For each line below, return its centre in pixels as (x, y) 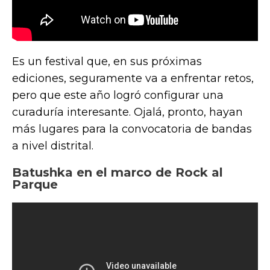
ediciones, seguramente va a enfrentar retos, (133, 79)
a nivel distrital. (53, 146)
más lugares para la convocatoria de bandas (132, 129)
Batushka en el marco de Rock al (118, 173)
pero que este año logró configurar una (118, 96)
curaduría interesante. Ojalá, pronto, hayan (127, 112)
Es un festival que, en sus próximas (107, 62)
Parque (35, 185)
